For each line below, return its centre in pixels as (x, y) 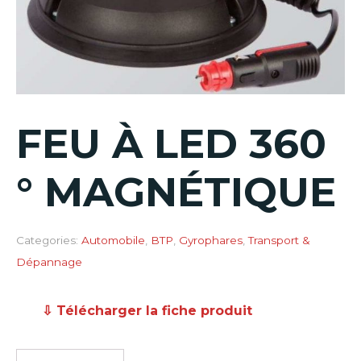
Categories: (47, 240)
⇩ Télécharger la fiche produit (147, 310)
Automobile (113, 240)
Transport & (279, 240)
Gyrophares (211, 240)
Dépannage (49, 261)
